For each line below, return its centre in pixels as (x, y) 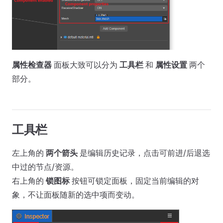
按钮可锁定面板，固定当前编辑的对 (134, 180)
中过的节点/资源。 (45, 167)
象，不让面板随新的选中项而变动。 (76, 194)
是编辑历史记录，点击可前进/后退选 (144, 153)
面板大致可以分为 (86, 64)
